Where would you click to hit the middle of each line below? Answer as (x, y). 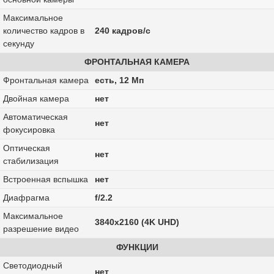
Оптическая (26, 148)
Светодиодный (32, 266)
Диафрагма (26, 198)
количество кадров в (43, 31)
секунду (18, 44)
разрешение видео (41, 229)
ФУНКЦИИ (137, 247)
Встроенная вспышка (45, 180)
